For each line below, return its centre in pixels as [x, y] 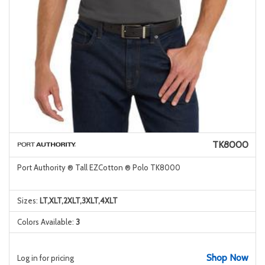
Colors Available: [46, 222]
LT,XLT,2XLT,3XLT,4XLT [78, 201]
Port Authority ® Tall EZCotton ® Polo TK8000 [98, 167]
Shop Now [227, 258]
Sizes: [28, 201]
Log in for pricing [45, 258]
